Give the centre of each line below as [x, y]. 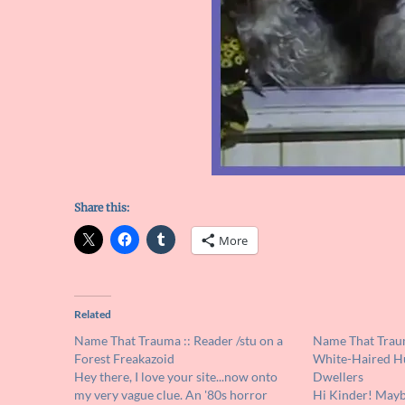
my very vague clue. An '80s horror [171, 395]
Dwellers [338, 377]
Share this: [102, 208]
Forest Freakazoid [124, 359]
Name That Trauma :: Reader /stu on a [179, 341]
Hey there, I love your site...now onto [176, 377]
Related [93, 315]
